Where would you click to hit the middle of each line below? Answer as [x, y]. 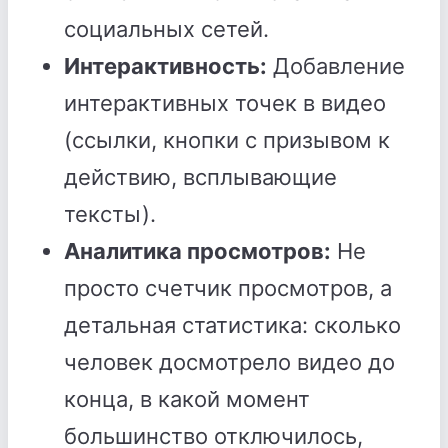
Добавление [336, 66]
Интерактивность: [165, 66]
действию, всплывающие [200, 177]
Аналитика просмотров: [197, 251]
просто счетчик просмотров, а [228, 288]
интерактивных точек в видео [225, 103]
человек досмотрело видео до [229, 362]
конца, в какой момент [187, 399]
